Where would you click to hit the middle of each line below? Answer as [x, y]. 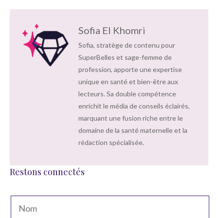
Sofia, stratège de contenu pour [127, 45]
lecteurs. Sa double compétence [127, 94]
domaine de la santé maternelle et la [133, 130]
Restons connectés [47, 172]
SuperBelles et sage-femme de [125, 57]
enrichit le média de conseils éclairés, [134, 106]
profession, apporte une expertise [130, 70]
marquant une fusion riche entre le [131, 118]
